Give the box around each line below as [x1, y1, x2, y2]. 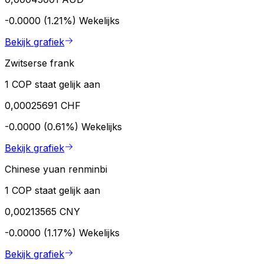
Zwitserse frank [5, 57, 74, 69]
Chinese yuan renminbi [5, 163, 107, 175]
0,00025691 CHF [5, 99, 81, 111]
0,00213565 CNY [5, 205, 80, 217]
